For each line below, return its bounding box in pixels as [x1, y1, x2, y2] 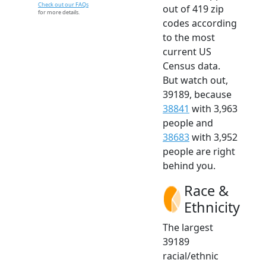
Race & [184, 180, 229, 200]
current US [163, 45, 211, 58]
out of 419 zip [163, 2, 224, 15]
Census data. [163, 59, 220, 72]
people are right [163, 144, 235, 158]
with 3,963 [189, 102, 237, 115]
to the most [163, 30, 215, 44]
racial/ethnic [163, 249, 218, 262]
